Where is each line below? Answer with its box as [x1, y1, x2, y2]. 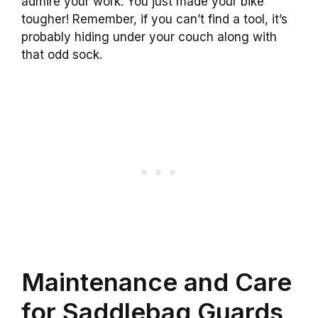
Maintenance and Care [21, 266, 292, 297]
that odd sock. [21, 48, 102, 62]
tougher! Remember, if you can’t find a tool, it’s [21, 12, 287, 27]
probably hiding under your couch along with [21, 30, 277, 45]
